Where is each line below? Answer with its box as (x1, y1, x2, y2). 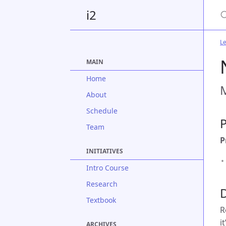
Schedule (86, 106, 118, 116)
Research (86, 179, 118, 189)
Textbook (86, 195, 116, 205)
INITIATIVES (86, 147, 123, 155)
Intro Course (86, 163, 129, 173)
